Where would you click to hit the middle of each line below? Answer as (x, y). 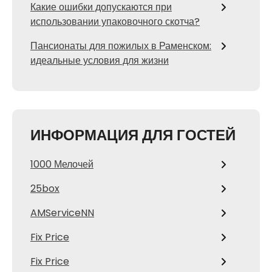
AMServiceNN (62, 213)
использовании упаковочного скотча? (115, 22)
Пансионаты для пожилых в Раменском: (121, 46)
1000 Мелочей (62, 164)
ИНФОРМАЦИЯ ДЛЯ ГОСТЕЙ (133, 135)
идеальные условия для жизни (100, 60)
